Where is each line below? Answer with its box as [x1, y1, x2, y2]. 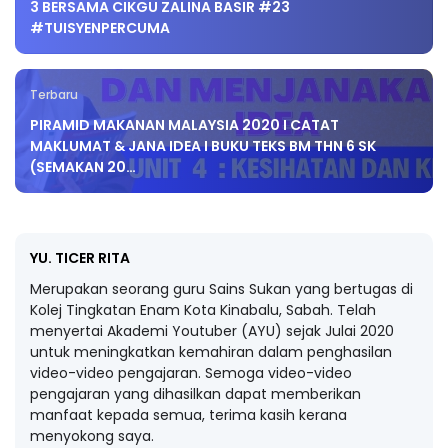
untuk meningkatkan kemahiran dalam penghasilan [30, 342, 392, 362]
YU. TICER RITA [30, 248, 130, 268]
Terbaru [30, 87, 78, 103]
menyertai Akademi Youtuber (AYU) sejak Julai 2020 [30, 321, 394, 341]
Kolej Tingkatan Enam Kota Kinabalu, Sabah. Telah [30, 300, 376, 320]
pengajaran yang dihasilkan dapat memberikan [30, 384, 361, 404]
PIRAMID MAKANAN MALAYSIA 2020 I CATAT [30, 115, 339, 135]
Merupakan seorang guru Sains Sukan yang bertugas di [30, 279, 413, 299]
